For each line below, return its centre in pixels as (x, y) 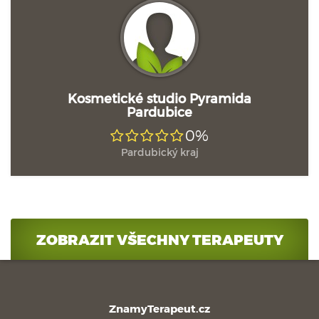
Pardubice (159, 111)
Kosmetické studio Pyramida (159, 98)
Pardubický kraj (159, 152)
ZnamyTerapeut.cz (159, 308)
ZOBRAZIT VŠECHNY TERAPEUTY (159, 239)
